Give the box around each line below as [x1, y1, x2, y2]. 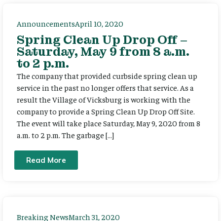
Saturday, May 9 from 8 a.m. [17, 44, 189, 60]
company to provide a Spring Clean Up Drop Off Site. [17, 106, 195, 116]
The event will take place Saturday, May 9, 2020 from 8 [17, 118, 200, 128]
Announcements [17, 18, 75, 29]
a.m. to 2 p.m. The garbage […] [17, 130, 114, 140]
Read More [26, 155, 66, 165]
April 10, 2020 [75, 18, 123, 29]
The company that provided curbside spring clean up [17, 71, 197, 81]
